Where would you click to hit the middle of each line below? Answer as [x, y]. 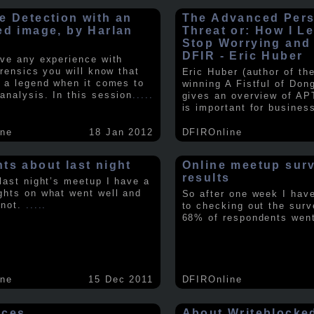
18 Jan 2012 [121, 132]
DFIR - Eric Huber [243, 55]
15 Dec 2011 [121, 280]
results [206, 178]
